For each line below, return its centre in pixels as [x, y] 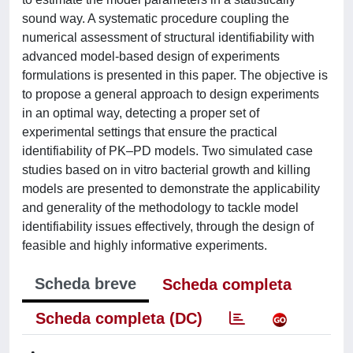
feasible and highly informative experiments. [145, 245]
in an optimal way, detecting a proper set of [141, 113]
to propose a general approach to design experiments [171, 94]
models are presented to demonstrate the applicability [171, 189]
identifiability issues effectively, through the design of [168, 227]
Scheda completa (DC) [119, 318]
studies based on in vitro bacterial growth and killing [166, 170]
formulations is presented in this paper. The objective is [175, 75]
